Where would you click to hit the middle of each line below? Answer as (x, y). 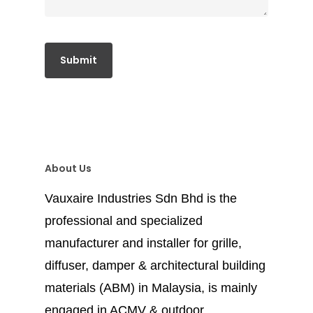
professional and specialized (124, 220)
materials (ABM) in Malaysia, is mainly (151, 287)
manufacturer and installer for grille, (143, 243)
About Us (68, 168)
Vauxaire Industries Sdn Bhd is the (141, 198)
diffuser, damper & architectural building (155, 265)
